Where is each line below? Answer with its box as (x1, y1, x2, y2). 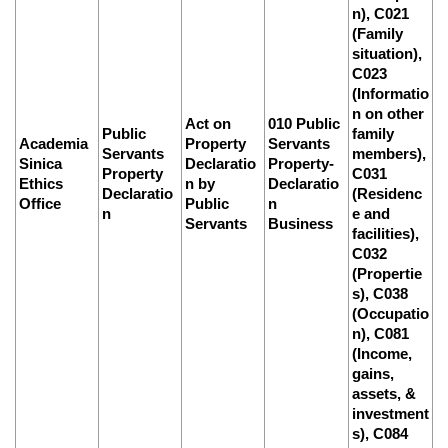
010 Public (268, 114, 340, 132)
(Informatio (352, 84, 429, 102)
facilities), (352, 224, 419, 242)
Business (268, 214, 333, 232)
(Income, (352, 344, 412, 362)
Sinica (19, 154, 62, 172)
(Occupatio (352, 304, 429, 322)
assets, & (352, 384, 416, 402)
